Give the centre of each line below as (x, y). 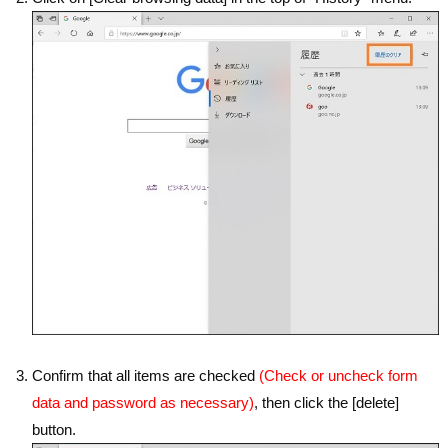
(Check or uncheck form (339, 375)
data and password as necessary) (143, 402)
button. (54, 429)
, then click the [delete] (327, 402)
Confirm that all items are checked (146, 375)
